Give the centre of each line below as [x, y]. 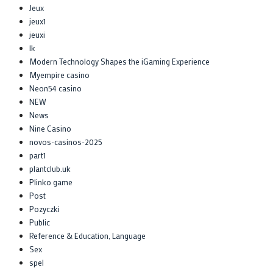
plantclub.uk [50, 168]
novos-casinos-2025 [66, 141]
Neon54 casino [55, 88]
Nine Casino [50, 128]
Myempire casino [59, 74]
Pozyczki [44, 208]
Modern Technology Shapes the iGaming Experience [119, 61]
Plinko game [51, 182]
